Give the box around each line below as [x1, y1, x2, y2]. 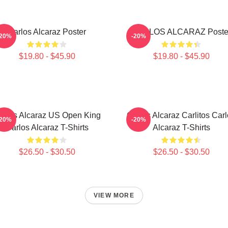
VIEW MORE [94, 192, 134, 199]
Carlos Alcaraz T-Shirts [5, 123, 89, 132]
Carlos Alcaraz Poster [8, 27, 86, 36]
